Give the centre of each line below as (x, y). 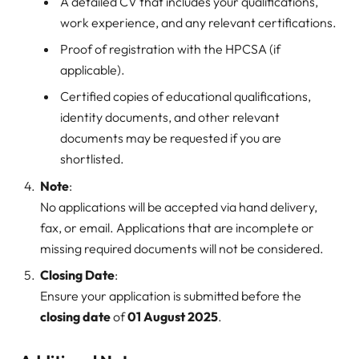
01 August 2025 (173, 316)
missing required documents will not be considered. (182, 248)
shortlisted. (92, 158)
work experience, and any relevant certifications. (198, 23)
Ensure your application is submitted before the (171, 295)
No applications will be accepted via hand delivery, (179, 206)
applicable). (93, 70)
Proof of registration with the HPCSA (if (170, 49)
